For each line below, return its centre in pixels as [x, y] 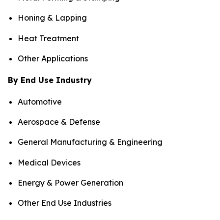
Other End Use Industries [65, 203]
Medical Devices [49, 162]
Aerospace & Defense [59, 122]
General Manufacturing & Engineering [90, 142]
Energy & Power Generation [70, 183]
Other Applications [53, 58]
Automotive [40, 101]
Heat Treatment [48, 38]
